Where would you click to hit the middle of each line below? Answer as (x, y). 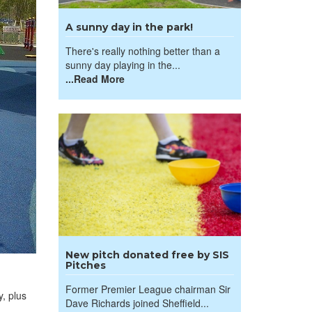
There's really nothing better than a (142, 51)
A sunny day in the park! (129, 27)
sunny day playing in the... (123, 65)
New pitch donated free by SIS (147, 255)
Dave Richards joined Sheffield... (137, 303)
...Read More (95, 79)
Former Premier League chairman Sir (148, 289)
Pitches (85, 265)
